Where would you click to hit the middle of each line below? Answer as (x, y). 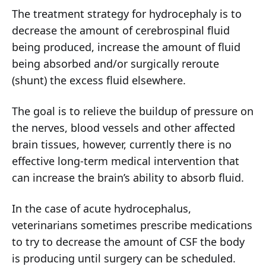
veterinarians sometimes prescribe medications (132, 225)
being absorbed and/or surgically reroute (115, 64)
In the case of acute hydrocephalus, (102, 209)
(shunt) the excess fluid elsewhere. (99, 80)
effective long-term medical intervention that (126, 161)
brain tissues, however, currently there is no (122, 145)
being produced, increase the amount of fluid (126, 47)
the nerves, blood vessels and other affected (123, 128)
